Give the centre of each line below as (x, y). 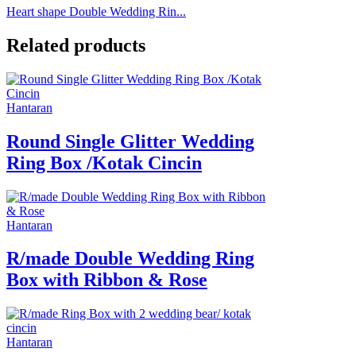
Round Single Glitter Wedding (130, 141)
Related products (76, 45)
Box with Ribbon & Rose (107, 280)
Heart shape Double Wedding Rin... (96, 11)
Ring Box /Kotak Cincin (104, 163)
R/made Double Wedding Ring (130, 259)
